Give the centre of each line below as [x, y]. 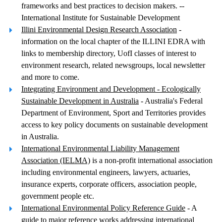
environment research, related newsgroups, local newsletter [113, 65]
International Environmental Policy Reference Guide [103, 208]
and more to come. [50, 77]
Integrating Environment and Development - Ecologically [111, 89]
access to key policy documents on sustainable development [114, 125]
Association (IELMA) [56, 160]
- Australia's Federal [171, 101]
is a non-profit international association [151, 160]
